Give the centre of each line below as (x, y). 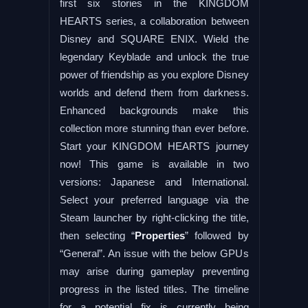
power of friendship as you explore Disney (154, 74)
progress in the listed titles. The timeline (154, 289)
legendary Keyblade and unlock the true (154, 56)
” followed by (217, 235)
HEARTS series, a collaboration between (154, 21)
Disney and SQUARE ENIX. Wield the (154, 38)
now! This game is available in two (154, 164)
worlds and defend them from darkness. (154, 92)
